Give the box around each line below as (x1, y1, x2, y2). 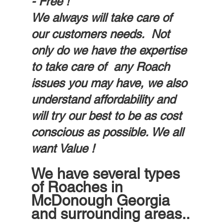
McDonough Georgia (31, 192, 174, 210)
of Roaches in (31, 178, 127, 196)
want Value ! (31, 142, 98, 156)
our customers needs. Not (31, 27, 173, 41)
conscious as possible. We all (31, 125, 187, 139)
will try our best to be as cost (31, 109, 185, 123)
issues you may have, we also (31, 76, 190, 90)
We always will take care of (31, 11, 175, 25)
